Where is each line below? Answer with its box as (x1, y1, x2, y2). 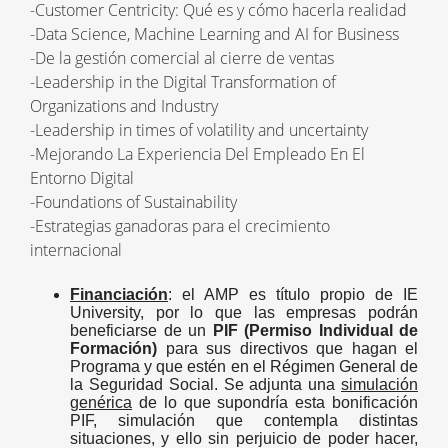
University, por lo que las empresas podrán (70, 304, 418, 321)
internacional (30, 239, 122, 261)
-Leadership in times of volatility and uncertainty (30, 119, 368, 141)
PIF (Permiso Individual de (212, 322, 418, 339)
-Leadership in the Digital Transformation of (30, 71, 336, 93)
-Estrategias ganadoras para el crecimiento (30, 215, 330, 237)
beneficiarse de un (70, 322, 213, 339)
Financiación (70, 286, 168, 303)
